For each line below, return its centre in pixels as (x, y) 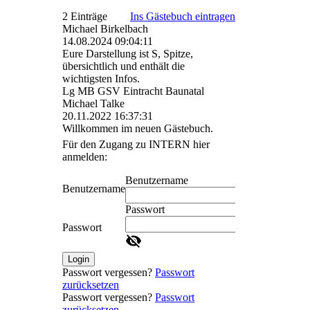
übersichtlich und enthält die (124, 66)
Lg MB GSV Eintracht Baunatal (133, 91)
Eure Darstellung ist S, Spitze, (128, 54)
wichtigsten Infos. (101, 79)
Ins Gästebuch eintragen (183, 17)
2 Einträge (85, 17)
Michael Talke (93, 104)
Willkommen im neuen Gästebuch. (138, 129)
